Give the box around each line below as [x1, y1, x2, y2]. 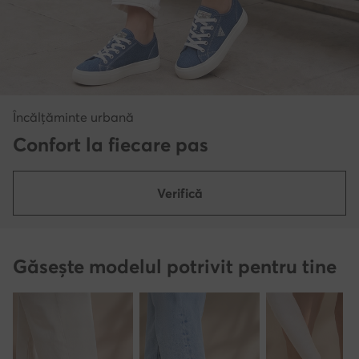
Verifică [156, 184, 203, 201]
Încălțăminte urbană [13, 108, 134, 125]
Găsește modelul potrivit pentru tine [13, 254, 337, 278]
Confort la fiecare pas [13, 132, 208, 156]
